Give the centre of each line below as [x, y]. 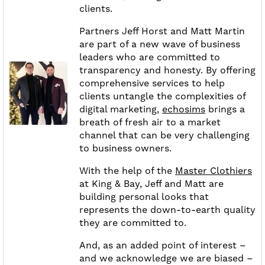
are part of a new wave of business [160, 44]
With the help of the [127, 171]
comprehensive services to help [152, 83]
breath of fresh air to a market [150, 122]
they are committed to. [133, 223]
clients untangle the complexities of [162, 96]
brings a [225, 109]
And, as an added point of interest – [163, 245]
